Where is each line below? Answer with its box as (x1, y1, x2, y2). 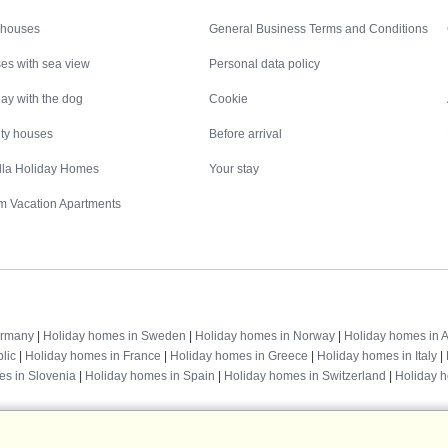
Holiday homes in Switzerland (224, 368, 386, 383)
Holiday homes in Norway (195, 328, 335, 343)
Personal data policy (209, 56, 321, 71)
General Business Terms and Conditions (209, 21, 429, 36)
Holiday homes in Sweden (43, 328, 186, 343)
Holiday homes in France (25, 348, 161, 363)
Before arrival (209, 126, 283, 141)
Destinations (180, 303, 268, 320)
